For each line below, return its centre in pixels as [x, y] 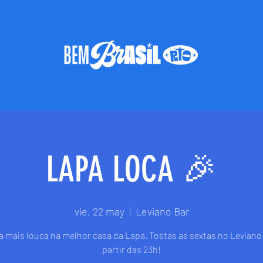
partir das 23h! [131, 249]
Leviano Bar [162, 211]
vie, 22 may [99, 211]
